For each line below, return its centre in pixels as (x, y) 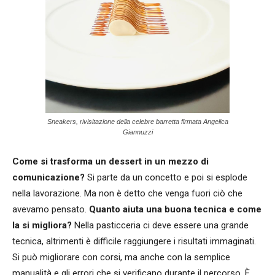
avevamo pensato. (51, 210)
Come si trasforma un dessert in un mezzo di (110, 162)
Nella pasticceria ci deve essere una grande (160, 226)
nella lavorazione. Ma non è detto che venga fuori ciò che (127, 194)
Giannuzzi (137, 132)
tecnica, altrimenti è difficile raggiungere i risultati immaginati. (134, 242)
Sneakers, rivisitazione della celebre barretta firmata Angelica (137, 122)
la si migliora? (42, 226)
